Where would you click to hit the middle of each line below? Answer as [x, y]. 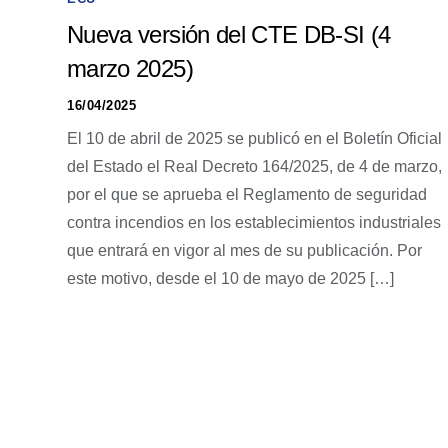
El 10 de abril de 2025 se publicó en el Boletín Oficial [254, 138]
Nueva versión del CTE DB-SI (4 [229, 34]
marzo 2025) [130, 68]
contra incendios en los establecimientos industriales [254, 222]
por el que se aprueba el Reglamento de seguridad [247, 194]
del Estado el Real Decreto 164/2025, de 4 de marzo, [254, 166]
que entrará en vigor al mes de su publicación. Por [244, 250]
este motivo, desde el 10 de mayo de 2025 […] [230, 278]
